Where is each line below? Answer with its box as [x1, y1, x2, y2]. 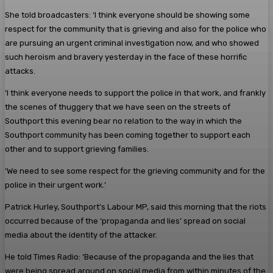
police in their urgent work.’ [5, 180, 106, 190]
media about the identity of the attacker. [5, 230, 157, 240]
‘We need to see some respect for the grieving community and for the [5, 166, 265, 176]
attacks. [5, 66, 35, 76]
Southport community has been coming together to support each [5, 130, 250, 140]
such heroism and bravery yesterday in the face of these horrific [5, 52, 247, 62]
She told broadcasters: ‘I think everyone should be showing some [5, 10, 250, 20]
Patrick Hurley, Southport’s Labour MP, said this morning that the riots [5, 202, 266, 212]
